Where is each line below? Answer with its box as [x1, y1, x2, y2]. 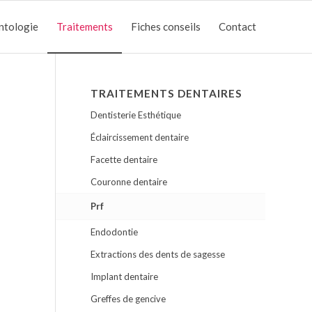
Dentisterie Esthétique [90, 109, 181, 120]
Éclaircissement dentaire [90, 132, 189, 143]
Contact [219, 20, 256, 33]
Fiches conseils [131, 20, 201, 33]
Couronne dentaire [90, 176, 167, 187]
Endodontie [90, 226, 138, 237]
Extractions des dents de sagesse [90, 249, 225, 260]
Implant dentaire [90, 271, 158, 282]
